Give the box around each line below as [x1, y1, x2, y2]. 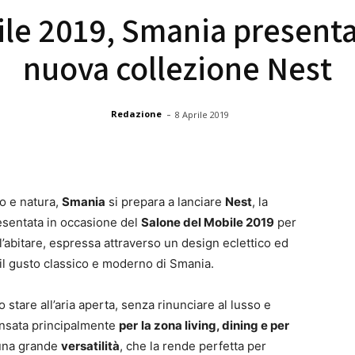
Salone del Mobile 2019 [141, 214, 274, 230]
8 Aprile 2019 [175, 108, 229, 120]
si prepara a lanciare [105, 193, 225, 209]
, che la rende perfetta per [120, 338, 266, 353]
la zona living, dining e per [141, 317, 289, 333]
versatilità [61, 338, 120, 353]
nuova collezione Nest [23, 45, 332, 90]
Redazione [111, 108, 162, 120]
